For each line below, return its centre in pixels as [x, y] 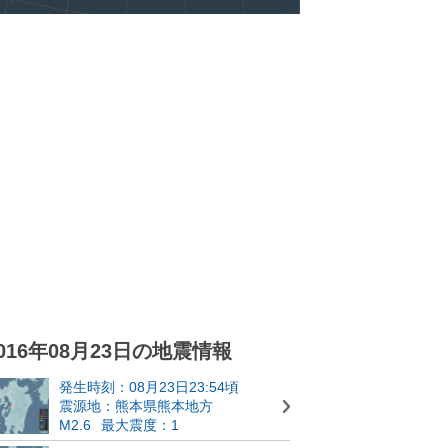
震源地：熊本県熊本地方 [136, 406]
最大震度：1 [140, 425]
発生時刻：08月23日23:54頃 [149, 387]
